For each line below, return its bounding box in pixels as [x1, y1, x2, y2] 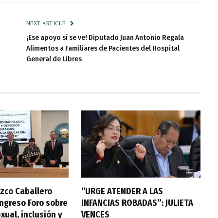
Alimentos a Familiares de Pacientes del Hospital [26, 44, 180, 53]
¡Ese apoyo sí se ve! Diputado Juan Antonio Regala [26, 33, 184, 42]
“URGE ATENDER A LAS [81, 186, 163, 197]
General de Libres [26, 54, 82, 64]
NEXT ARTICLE [26, 20, 67, 27]
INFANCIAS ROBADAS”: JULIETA [81, 198, 193, 209]
